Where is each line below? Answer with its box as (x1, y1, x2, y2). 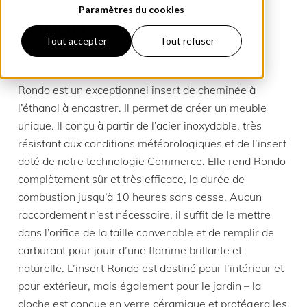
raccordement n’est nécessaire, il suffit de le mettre (18, 208, 271, 221)
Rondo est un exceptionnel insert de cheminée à (18, 83, 256, 97)
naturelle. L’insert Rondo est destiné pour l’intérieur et (18, 261, 284, 275)
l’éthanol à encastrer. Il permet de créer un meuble (18, 101, 267, 114)
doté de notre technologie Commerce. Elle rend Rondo (18, 154, 286, 168)
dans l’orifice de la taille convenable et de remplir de (18, 225, 274, 239)
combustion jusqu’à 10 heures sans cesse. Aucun (18, 190, 262, 204)
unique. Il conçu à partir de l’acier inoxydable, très (18, 119, 262, 132)
